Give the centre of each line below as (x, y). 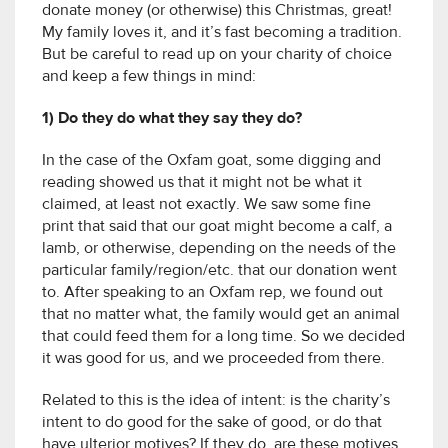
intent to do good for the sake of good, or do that (212, 423)
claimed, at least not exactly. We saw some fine (206, 205)
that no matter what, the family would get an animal (221, 315)
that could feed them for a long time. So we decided (223, 337)
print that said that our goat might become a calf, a (217, 227)
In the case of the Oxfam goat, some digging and (211, 161)
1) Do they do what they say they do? (172, 119)
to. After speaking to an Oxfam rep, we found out (212, 293)
